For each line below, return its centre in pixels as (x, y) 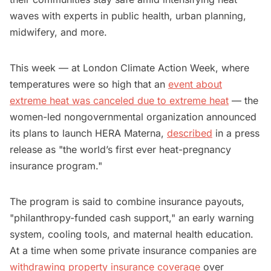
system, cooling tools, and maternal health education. (132, 234)
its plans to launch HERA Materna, (88, 133)
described (190, 133)
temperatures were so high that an (89, 84)
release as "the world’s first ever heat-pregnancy (120, 150)
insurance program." (57, 166)
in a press (236, 133)
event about (195, 84)
